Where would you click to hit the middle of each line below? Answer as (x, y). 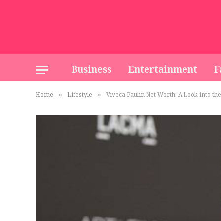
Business (92, 69)
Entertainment (163, 69)
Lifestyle (80, 95)
